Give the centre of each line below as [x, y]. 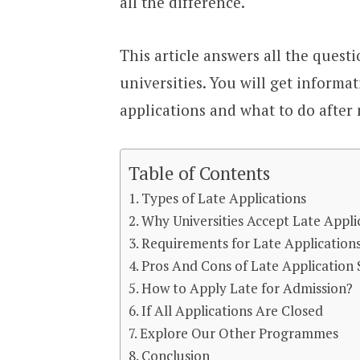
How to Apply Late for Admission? [247, 288]
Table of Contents [199, 173]
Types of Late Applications [224, 198]
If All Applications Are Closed [233, 310]
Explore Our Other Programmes [239, 333]
